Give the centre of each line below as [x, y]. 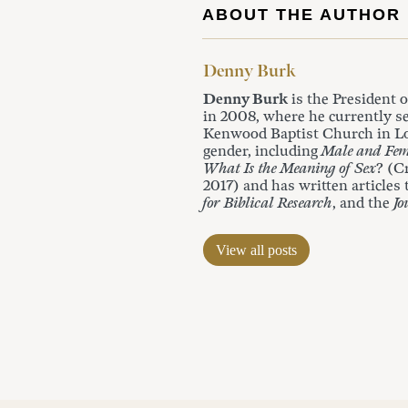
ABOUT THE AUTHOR [301, 15]
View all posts [256, 250]
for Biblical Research [268, 204]
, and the [363, 204]
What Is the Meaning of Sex [290, 169]
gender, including [262, 152]
